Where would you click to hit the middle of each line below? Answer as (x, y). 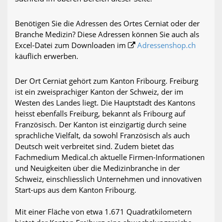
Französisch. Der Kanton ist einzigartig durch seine (101, 125)
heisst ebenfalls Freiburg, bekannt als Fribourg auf (100, 114)
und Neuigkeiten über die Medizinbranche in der (97, 168)
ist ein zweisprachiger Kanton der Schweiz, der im (99, 92)
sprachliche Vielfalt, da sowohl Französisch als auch (102, 136)
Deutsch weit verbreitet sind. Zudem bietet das (94, 146)
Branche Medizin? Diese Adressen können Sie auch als (107, 34)
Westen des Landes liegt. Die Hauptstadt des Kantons (105, 103)
